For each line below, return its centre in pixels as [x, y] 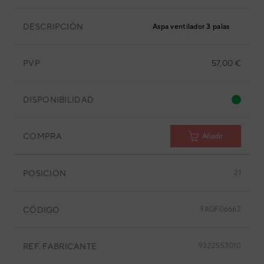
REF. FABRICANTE [60, 246]
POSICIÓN [45, 173]
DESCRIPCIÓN [53, 26]
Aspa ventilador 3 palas [191, 27]
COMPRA [42, 136]
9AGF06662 [220, 209]
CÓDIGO [42, 209]
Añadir [212, 136]
